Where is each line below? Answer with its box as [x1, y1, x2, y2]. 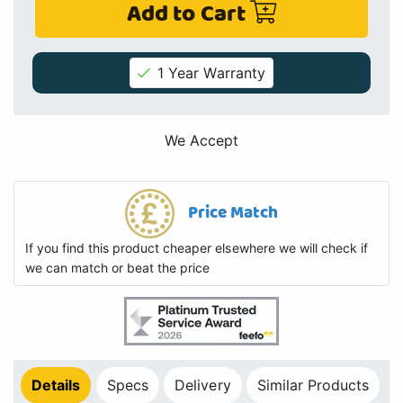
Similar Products [257, 376, 370, 395]
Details [31, 376, 81, 395]
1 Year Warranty [157, 64, 265, 83]
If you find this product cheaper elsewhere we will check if [25, 240, 368, 256]
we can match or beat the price [25, 260, 210, 276]
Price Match [187, 200, 279, 227]
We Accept [164, 131, 239, 150]
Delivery [175, 376, 231, 395]
